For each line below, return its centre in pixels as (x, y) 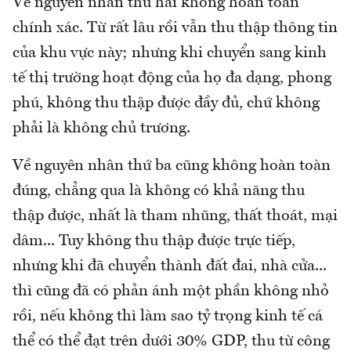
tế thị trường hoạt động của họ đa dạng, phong (172, 78)
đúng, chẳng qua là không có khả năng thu (159, 191)
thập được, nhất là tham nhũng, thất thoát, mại (175, 216)
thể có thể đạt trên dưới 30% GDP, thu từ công (171, 342)
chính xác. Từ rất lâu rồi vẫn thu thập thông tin (175, 28)
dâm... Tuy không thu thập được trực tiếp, (154, 241)
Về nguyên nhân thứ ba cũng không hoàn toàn (172, 166)
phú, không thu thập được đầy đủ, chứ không (166, 103)
